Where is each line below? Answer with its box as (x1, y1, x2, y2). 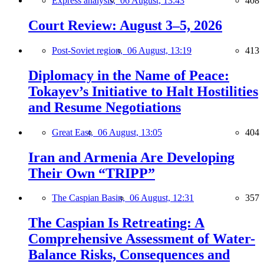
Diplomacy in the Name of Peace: (28, 67, 229, 83)
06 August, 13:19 (127, 45, 192, 55)
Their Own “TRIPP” (28, 165, 155, 181)
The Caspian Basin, (52, 193, 130, 203)
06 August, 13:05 (98, 127, 162, 137)
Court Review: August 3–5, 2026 (28, 17, 222, 33)
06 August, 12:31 (130, 193, 194, 203)
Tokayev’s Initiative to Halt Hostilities (28, 83, 258, 99)
